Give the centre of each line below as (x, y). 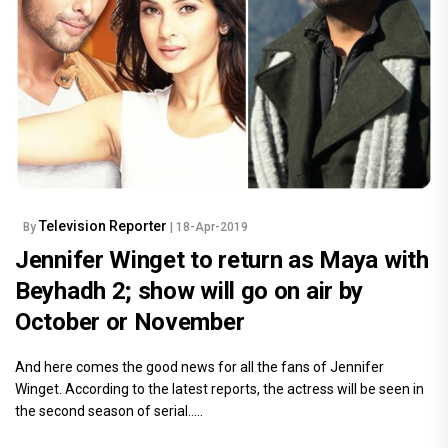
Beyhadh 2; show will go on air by (189, 290)
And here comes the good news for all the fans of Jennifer (199, 366)
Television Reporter (104, 225)
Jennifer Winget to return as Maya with (222, 259)
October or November (130, 321)
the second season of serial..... (109, 410)
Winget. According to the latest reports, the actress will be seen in (219, 388)
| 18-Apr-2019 (209, 226)
